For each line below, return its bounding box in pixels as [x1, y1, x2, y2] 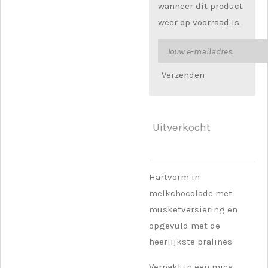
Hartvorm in [149, 171, 200, 182]
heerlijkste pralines [149, 236, 232, 247]
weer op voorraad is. [158, 17, 241, 28]
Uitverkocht [153, 121, 211, 135]
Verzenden [162, 69, 205, 81]
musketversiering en [149, 203, 237, 215]
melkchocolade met [149, 187, 232, 199]
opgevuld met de [149, 220, 220, 231]
